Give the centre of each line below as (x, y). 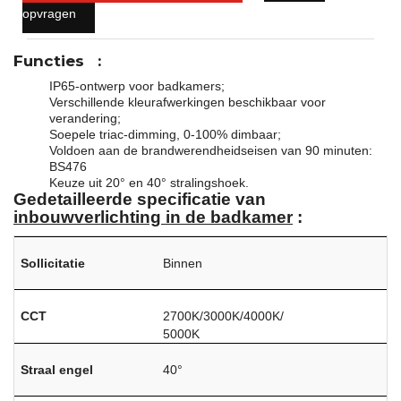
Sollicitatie (53, 263)
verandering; (85, 118)
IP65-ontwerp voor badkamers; (137, 85)
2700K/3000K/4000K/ (224, 316)
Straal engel (57, 369)
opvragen (49, 13)
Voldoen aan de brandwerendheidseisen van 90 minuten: (211, 150)
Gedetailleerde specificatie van (140, 199)
